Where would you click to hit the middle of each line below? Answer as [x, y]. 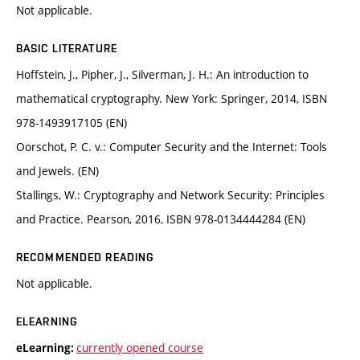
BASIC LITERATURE [67, 49]
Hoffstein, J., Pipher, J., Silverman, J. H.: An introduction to [162, 75]
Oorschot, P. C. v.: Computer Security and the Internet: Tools [172, 147]
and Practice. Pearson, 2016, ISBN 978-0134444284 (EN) [161, 219]
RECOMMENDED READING [86, 258]
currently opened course [140, 348]
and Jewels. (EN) [57, 171]
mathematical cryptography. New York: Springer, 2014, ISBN [172, 99]
